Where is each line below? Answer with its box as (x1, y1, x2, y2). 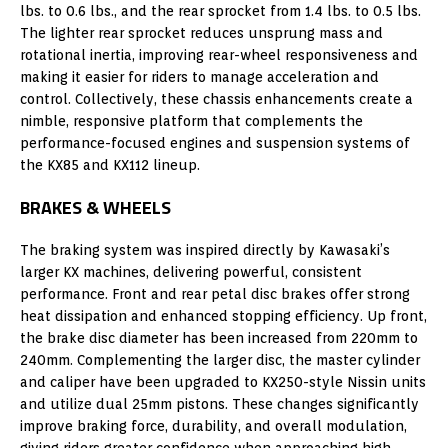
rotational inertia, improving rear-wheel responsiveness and (20, 46, 418, 63)
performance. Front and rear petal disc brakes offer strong (20, 285, 410, 302)
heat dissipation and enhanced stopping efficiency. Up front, (20, 307, 427, 324)
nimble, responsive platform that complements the (20, 112, 363, 129)
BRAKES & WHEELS (20, 193, 171, 221)
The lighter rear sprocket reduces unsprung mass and (20, 24, 383, 41)
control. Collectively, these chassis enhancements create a (20, 90, 413, 107)
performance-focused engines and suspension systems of (20, 134, 410, 151)
